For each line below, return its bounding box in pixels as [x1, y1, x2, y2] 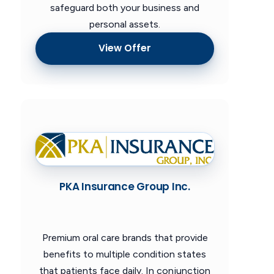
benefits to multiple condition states [43, 248, 206, 260]
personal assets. [89, 18, 160, 30]
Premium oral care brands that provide [42, 231, 208, 243]
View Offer [98, 42, 151, 55]
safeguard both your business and [50, 1, 199, 13]
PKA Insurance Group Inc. [59, 179, 190, 194]
